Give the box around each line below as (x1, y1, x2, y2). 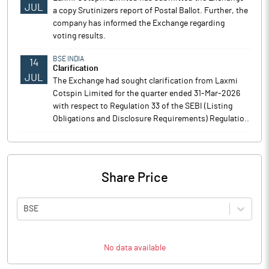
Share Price (101, 171, 168, 184)
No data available (103, 244, 166, 252)
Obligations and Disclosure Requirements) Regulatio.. (53, 115, 249, 123)
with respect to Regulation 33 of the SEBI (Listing (53, 102, 232, 110)
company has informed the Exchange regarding (53, 19, 225, 28)
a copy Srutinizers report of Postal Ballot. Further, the (53, 7, 248, 15)
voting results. (53, 32, 106, 40)
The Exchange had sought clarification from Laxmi (53, 77, 238, 85)
